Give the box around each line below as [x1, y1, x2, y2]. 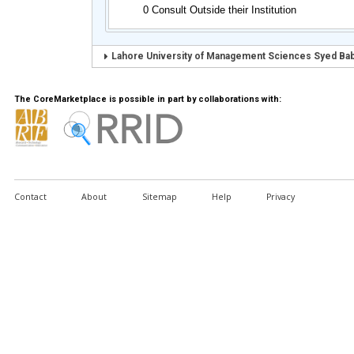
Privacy [266, 190, 296, 202]
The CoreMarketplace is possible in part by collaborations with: [14, 93, 281, 104]
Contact [14, 190, 47, 202]
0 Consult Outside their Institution [142, 4, 296, 17]
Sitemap [141, 190, 177, 202]
